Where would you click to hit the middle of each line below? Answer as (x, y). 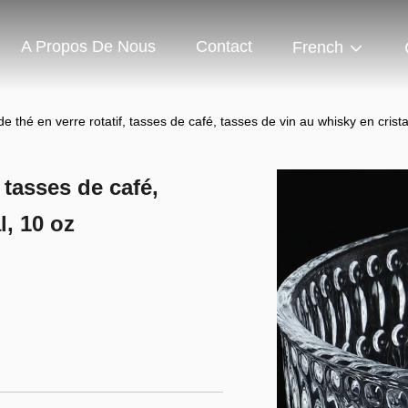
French (318, 48)
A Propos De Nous (88, 47)
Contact (224, 47)
